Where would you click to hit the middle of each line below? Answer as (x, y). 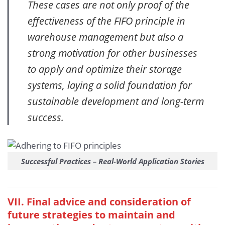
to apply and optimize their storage (104, 69)
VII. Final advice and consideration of (99, 202)
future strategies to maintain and (91, 215)
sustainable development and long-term (116, 101)
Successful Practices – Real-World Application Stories (113, 161)
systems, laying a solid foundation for (109, 85)
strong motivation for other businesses (112, 52)
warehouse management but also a (105, 36)
